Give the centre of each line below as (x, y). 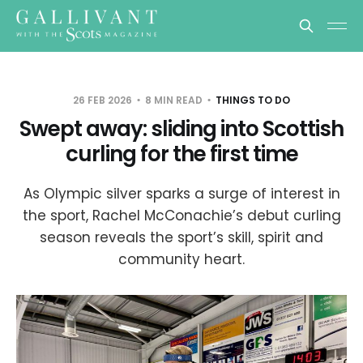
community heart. (181, 259)
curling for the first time (181, 154)
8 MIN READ (174, 100)
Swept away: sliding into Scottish (181, 129)
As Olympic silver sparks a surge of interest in (181, 194)
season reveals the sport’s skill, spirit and (181, 237)
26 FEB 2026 (104, 100)
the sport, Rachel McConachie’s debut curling (181, 216)
